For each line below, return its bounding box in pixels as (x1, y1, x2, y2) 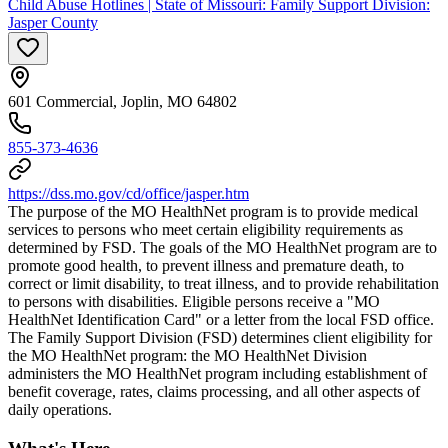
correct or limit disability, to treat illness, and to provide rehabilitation (8, 275, 439, 293)
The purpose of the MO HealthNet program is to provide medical (8, 203, 418, 221)
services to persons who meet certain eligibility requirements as (8, 221, 403, 239)
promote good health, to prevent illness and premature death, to (8, 257, 404, 275)
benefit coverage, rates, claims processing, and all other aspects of (8, 383, 420, 401)
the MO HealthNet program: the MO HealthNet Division (8, 347, 367, 365)
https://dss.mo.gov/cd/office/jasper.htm (8, 185, 249, 203)
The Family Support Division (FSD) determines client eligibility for (8, 329, 432, 347)
